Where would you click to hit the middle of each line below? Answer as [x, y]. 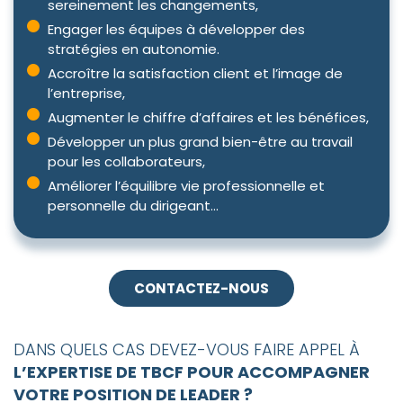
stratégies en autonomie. [133, 49]
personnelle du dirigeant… [133, 206]
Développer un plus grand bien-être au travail [200, 142]
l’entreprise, [86, 94]
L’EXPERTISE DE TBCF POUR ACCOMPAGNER [192, 372]
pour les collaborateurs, [126, 162]
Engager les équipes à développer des [176, 30]
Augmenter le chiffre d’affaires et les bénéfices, [208, 118]
